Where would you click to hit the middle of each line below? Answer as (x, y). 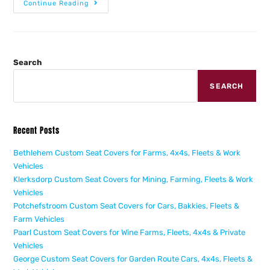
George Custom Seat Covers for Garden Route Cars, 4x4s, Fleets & (133, 259)
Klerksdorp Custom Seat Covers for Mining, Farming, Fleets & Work (133, 180)
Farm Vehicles (39, 219)
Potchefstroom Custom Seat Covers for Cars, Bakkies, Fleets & (127, 206)
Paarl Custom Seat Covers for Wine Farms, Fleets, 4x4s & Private (130, 233)
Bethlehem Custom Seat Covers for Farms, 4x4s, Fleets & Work (127, 153)
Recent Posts (37, 131)
